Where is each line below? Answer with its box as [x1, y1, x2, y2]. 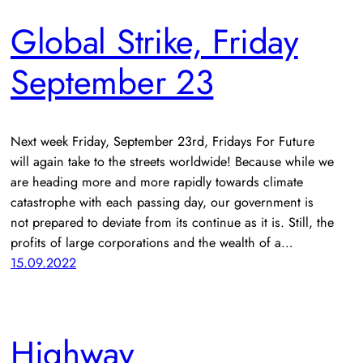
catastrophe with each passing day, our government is [11, 192, 314, 211]
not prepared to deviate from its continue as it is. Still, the [11, 212, 334, 232]
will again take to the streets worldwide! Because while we [11, 152, 334, 171]
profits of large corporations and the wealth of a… [11, 233, 293, 252]
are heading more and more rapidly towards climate [11, 172, 303, 191]
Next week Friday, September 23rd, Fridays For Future [11, 131, 314, 151]
